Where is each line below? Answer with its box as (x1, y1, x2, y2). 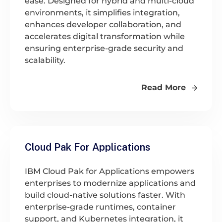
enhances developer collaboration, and (25, 19, 181, 29)
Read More (141, 82, 188, 92)
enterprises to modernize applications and (25, 178, 196, 188)
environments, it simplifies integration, (25, 7, 180, 17)
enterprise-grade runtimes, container (25, 202, 176, 212)
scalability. (25, 55, 65, 65)
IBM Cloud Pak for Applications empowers (25, 166, 194, 176)
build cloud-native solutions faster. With (25, 190, 185, 200)
